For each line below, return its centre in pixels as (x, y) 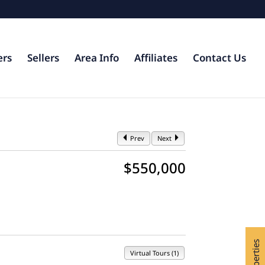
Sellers (43, 58)
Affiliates (156, 58)
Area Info (97, 58)
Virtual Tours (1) (154, 253)
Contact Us (219, 58)
